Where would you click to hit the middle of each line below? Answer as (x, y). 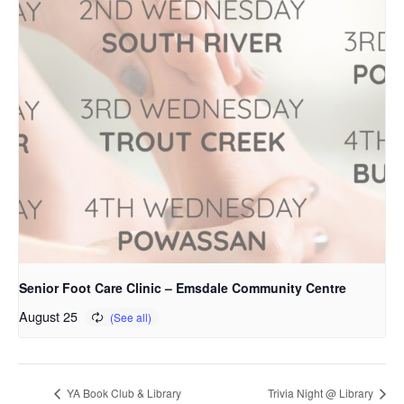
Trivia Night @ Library (322, 393)
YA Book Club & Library (123, 393)
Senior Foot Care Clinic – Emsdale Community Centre (183, 287)
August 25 (48, 316)
